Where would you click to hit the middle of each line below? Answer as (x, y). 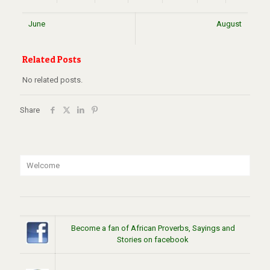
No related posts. (52, 80)
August (229, 24)
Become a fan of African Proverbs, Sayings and (153, 228)
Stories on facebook (153, 240)
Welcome (43, 165)
